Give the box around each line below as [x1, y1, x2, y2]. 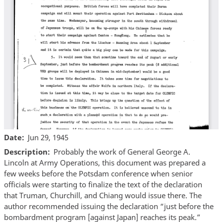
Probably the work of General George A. [54, 147, 190, 157]
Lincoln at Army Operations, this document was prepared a [3, 158, 206, 168]
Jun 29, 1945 [28, 132, 68, 142]
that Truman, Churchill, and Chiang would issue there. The [3, 190, 202, 201]
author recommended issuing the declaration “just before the [3, 201, 214, 212]
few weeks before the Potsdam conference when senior [3, 168, 193, 179]
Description [3, 147, 48, 157]
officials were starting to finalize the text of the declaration [3, 179, 202, 190]
